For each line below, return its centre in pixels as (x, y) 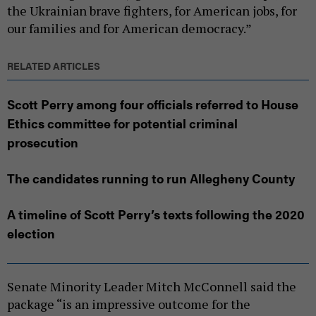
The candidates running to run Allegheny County (151, 178)
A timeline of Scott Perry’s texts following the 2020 (156, 214)
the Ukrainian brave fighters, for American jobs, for (152, 11)
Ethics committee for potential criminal (122, 123)
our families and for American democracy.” (129, 29)
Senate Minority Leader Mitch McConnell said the (152, 287)
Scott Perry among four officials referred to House (153, 104)
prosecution (43, 142)
